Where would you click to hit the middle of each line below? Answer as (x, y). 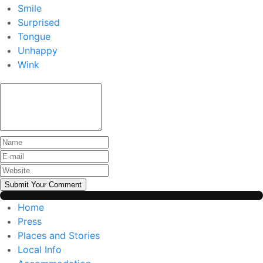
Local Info (40, 250)
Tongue (34, 37)
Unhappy (38, 51)
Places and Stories (59, 236)
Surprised (39, 23)
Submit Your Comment (43, 185)
